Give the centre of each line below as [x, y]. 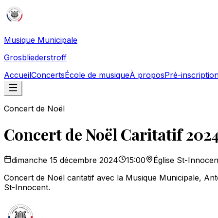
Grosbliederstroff [35, 57]
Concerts [48, 75]
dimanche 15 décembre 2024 [65, 160]
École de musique [97, 75]
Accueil [18, 75]
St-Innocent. [27, 187]
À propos [147, 75]
